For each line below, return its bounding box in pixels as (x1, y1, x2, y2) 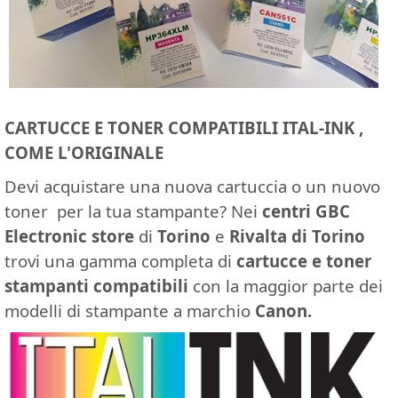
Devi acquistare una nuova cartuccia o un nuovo (4, 174, 380, 197)
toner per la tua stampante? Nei (4, 199, 262, 222)
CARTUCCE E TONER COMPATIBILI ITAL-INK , (4, 115, 363, 139)
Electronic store (4, 224, 134, 247)
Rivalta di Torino (225, 224, 365, 247)
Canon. (255, 298, 312, 322)
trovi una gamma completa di (4, 249, 236, 272)
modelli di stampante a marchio (4, 298, 255, 322)
